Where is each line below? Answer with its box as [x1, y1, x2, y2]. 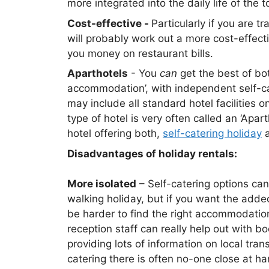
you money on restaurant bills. [67, 47, 213, 59]
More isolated [67, 178, 136, 190]
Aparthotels [67, 67, 128, 79]
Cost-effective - [67, 17, 151, 29]
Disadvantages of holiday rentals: [67, 147, 237, 160]
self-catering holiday [163, 127, 262, 139]
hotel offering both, [67, 127, 163, 139]
